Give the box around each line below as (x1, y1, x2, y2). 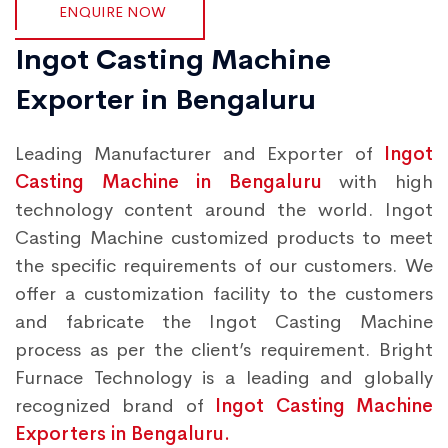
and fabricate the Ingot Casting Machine (15, 310, 433, 334)
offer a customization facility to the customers (15, 282, 433, 306)
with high (321, 170, 434, 194)
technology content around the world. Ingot (15, 198, 433, 222)
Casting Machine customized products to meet (15, 226, 433, 250)
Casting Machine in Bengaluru (15, 170, 322, 194)
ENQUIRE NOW (58, 2, 166, 21)
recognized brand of (15, 394, 216, 418)
